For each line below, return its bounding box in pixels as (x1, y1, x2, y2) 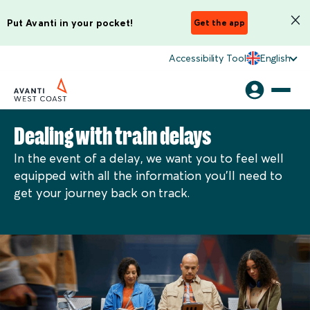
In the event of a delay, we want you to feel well (14, 150, 284, 166)
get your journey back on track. (14, 185, 190, 201)
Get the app (194, 17, 245, 28)
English (259, 52, 291, 64)
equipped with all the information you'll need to (14, 167, 283, 183)
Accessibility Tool (169, 52, 246, 64)
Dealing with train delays (14, 127, 211, 148)
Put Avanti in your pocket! (7, 16, 134, 29)
